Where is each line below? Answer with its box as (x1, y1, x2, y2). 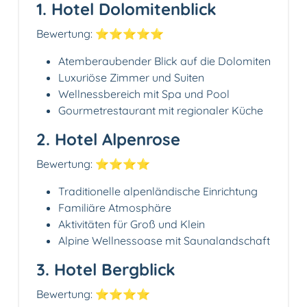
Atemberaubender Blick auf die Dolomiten (58, 54, 271, 69)
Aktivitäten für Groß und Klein (58, 217, 205, 232)
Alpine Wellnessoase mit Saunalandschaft (58, 234, 270, 248)
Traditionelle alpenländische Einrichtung (58, 184, 258, 199)
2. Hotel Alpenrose (36, 129, 180, 150)
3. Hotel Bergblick (36, 259, 175, 280)
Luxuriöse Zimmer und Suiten (58, 71, 204, 85)
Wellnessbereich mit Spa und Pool (58, 87, 230, 101)
